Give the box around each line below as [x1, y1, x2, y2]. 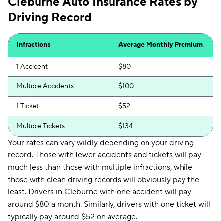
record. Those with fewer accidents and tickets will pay [8, 150, 201, 160]
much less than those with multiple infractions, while [8, 162, 192, 172]
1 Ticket [16, 102, 39, 110]
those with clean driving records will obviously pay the [8, 175, 199, 184]
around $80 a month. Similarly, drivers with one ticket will [8, 199, 210, 209]
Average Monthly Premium [118, 40, 203, 49]
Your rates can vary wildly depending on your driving [8, 138, 194, 147]
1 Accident [16, 62, 48, 71]
